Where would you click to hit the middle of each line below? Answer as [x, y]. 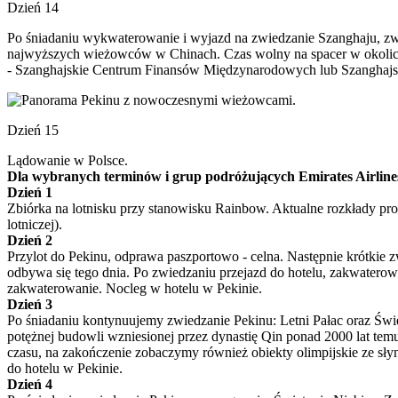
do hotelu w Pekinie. [65, 368]
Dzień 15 [33, 130]
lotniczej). [35, 224]
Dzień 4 [30, 384]
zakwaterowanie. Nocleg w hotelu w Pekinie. [135, 288]
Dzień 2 [30, 240]
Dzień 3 [30, 304]
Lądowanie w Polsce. [68, 160]
